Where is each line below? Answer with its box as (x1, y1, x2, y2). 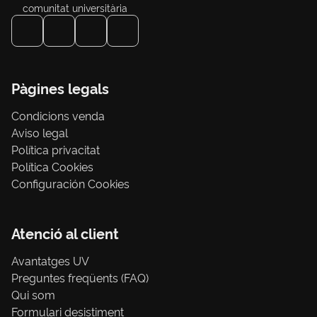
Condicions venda (11, 108, 105, 124)
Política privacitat (11, 142, 100, 158)
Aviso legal (11, 125, 68, 141)
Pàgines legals (11, 78, 109, 98)
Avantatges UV (11, 253, 89, 269)
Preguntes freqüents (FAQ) (11, 270, 149, 286)
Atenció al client (11, 223, 119, 243)
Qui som (11, 287, 55, 303)
